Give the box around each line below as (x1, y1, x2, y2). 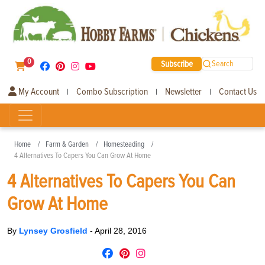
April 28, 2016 (95, 225, 147, 235)
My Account (17, 85, 59, 98)
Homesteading (104, 139, 144, 149)
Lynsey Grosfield (19, 225, 90, 235)
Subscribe (160, 58, 193, 69)
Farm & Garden (46, 139, 89, 149)
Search (212, 59, 234, 69)
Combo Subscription (76, 85, 148, 98)
